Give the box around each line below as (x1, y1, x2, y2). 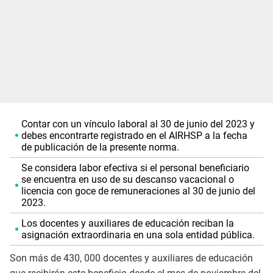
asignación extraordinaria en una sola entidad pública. (21, 229, 255, 241)
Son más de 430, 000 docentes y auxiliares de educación (10, 252, 253, 264)
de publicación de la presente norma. (21, 141, 179, 153)
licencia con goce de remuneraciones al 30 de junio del (21, 185, 255, 197)
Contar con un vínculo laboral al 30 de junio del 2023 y (21, 118, 255, 130)
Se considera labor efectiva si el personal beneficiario (21, 161, 249, 174)
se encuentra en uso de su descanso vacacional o (21, 173, 234, 185)
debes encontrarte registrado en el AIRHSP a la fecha (21, 129, 247, 141)
